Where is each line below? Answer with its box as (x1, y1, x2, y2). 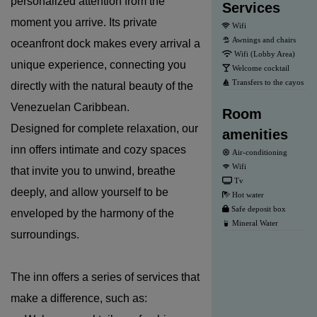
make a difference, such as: (11, 292, 147, 304)
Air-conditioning (229, 147, 287, 156)
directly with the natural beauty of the (11, 79, 193, 92)
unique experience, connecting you (11, 58, 186, 71)
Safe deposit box (229, 204, 286, 213)
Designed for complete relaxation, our (11, 122, 198, 134)
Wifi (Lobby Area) (231, 49, 295, 58)
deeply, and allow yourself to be (11, 185, 168, 198)
